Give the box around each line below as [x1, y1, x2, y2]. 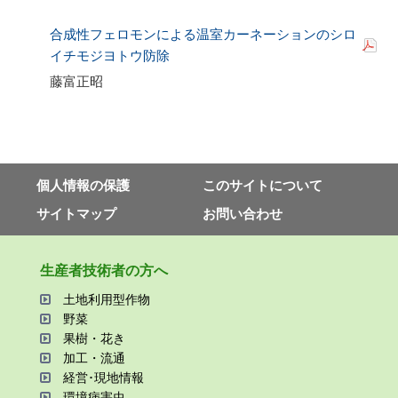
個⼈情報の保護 [36, 177, 130, 193]
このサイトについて [202, 177, 322, 193]
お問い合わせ [202, 206, 283, 222]
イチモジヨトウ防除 [50, 48, 170, 64]
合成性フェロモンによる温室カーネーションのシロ [50, 27, 356, 43]
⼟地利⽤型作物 [62, 291, 150, 306]
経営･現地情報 [62, 370, 144, 385]
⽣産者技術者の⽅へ [39, 263, 168, 279]
